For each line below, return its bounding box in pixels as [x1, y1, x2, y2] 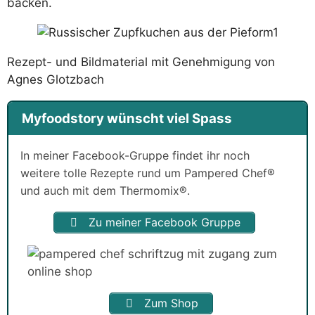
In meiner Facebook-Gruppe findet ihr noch [20, 148, 250, 162]
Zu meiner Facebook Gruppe [84, 214, 240, 229]
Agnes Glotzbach [7, 72, 104, 87]
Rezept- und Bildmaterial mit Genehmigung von [7, 55, 275, 70]
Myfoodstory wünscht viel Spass [21, 110, 232, 127]
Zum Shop [141, 295, 198, 310]
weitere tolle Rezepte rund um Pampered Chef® [20, 165, 275, 180]
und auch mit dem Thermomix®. [20, 183, 190, 198]
